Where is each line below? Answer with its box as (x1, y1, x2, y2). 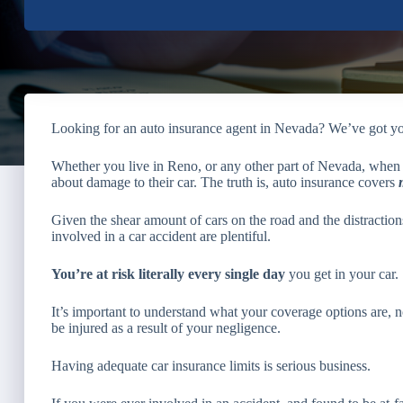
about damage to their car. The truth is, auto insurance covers (51, 175, 399, 190)
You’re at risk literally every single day (51, 266, 285, 282)
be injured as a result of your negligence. (51, 320, 281, 336)
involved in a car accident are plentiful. (51, 228, 271, 244)
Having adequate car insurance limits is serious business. (51, 358, 371, 373)
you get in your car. (285, 266, 399, 282)
